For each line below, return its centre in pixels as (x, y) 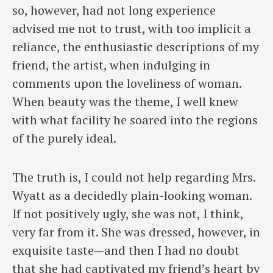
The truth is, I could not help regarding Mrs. (134, 177)
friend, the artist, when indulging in (111, 65)
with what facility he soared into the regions (135, 120)
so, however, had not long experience (114, 10)
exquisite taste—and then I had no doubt (126, 250)
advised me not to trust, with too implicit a (132, 29)
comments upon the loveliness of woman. (127, 83)
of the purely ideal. (64, 138)
